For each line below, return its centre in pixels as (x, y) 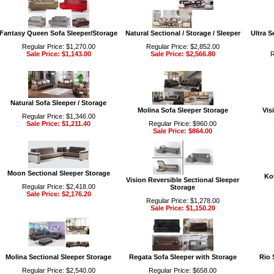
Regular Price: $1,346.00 (58, 116)
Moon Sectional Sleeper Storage (58, 173)
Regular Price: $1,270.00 (58, 46)
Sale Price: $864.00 (183, 131)
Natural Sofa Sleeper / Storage (58, 103)
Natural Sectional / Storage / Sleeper (183, 33)
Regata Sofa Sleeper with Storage (183, 257)
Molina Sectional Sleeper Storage (58, 257)
